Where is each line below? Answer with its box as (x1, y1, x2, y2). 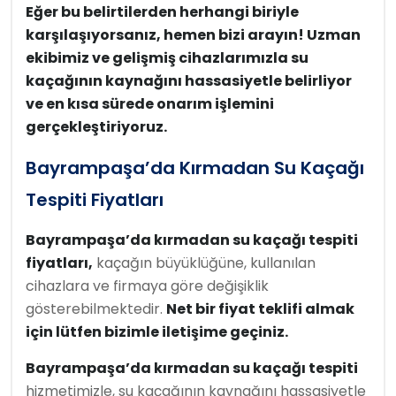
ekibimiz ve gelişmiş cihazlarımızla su (26, 48, 308, 68)
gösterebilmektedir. (26, 299, 166, 319)
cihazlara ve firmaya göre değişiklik (26, 276, 269, 296)
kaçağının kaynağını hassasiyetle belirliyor (26, 71, 352, 91)
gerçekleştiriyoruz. (26, 117, 167, 137)
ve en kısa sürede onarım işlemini (26, 94, 274, 114)
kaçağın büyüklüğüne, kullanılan (93, 253, 316, 273)
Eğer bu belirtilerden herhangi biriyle (26, 2, 299, 22)
